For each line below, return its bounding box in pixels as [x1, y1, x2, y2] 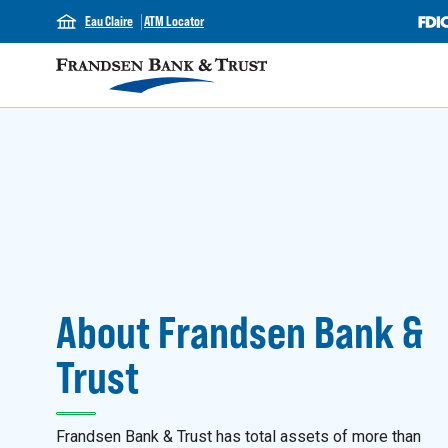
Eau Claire [85, 13, 133, 29]
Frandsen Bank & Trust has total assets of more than [56, 426, 421, 446]
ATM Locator [144, 13, 204, 29]
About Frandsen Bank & [56, 304, 423, 358]
